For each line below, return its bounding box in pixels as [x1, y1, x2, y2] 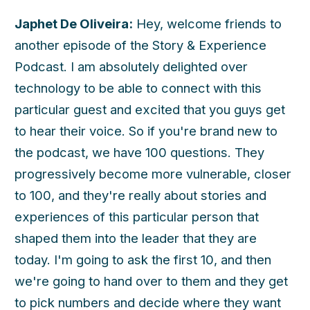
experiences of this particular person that [15, 208, 259, 224]
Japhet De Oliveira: [15, 15, 133, 31]
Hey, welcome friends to [133, 15, 282, 31]
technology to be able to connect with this [15, 80, 262, 95]
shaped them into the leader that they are [15, 230, 257, 246]
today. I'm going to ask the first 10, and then [15, 251, 271, 267]
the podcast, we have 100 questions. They [15, 144, 264, 160]
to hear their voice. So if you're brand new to [15, 122, 277, 138]
